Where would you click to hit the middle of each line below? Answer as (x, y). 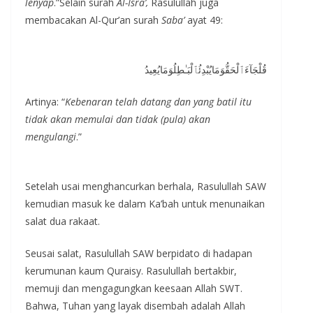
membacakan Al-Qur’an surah (93, 20)
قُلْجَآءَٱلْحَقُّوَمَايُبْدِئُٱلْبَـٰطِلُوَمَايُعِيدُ (206, 69)
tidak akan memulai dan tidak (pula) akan (118, 119)
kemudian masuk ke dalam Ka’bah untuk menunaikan (145, 203)
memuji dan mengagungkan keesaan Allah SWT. (134, 288)
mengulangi (51, 136)
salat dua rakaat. (63, 221)
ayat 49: (204, 20)
